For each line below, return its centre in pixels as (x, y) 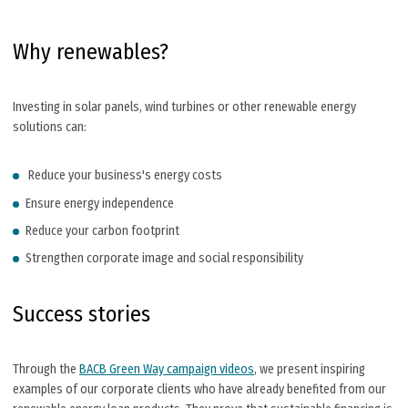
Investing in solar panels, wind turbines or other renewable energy (184, 107)
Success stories (82, 315)
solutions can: (50, 127)
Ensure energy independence (100, 203)
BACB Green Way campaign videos (167, 370)
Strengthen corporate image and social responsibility (164, 259)
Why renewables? (91, 52)
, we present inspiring (310, 370)
